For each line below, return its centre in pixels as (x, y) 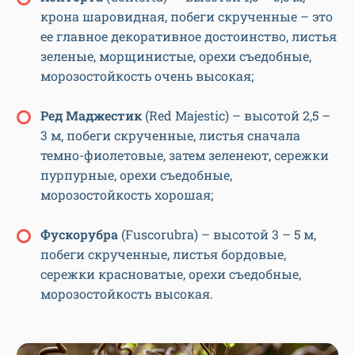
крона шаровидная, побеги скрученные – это (187, 16)
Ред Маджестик (91, 115)
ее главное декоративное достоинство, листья (189, 36)
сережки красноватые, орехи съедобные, (171, 273)
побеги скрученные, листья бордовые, (163, 254)
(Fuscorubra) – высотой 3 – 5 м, (219, 234)
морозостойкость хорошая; (127, 194)
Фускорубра (81, 234)
